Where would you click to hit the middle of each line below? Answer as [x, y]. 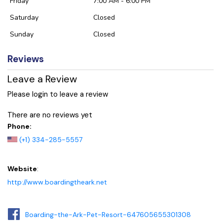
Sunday [22, 34]
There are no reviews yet [50, 115]
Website [22, 169]
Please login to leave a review [58, 94]
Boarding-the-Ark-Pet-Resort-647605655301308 [108, 215]
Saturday [24, 17]
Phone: [19, 127]
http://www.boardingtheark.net [57, 182]
